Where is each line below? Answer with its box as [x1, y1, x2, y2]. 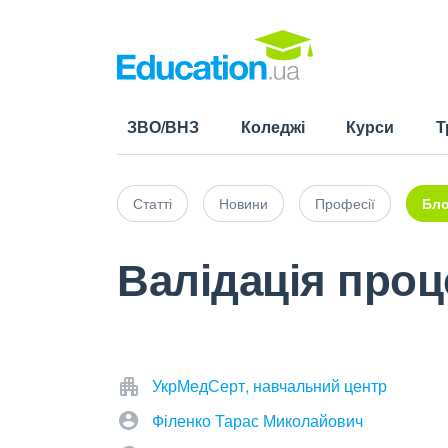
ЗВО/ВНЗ [127, 115, 199, 138]
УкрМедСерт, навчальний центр [152, 374, 387, 397]
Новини [219, 193, 268, 213]
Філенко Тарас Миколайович [152, 409, 363, 432]
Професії [315, 193, 375, 213]
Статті [133, 193, 172, 213]
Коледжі [240, 115, 305, 138]
